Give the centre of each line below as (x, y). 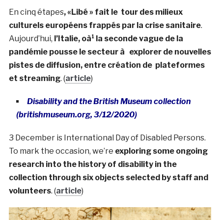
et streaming (34, 78)
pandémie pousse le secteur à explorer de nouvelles (110, 52)
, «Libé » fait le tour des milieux (123, 12)
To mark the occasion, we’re (62, 151)
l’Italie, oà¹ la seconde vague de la (118, 38)
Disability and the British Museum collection (109, 101)
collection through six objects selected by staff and (108, 177)
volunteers (30, 191)
